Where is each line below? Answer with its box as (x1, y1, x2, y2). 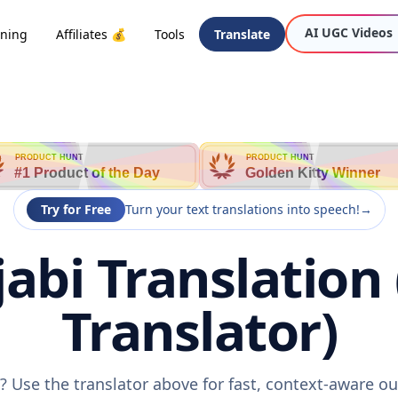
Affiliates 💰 (56, 25, 126, 43)
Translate (214, 25, 270, 43)
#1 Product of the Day (14, 165, 160, 180)
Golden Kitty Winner (245, 165, 380, 180)
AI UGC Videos (305, 24, 393, 41)
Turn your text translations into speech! (124, 201, 360, 218)
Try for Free (40, 201, 111, 218)
